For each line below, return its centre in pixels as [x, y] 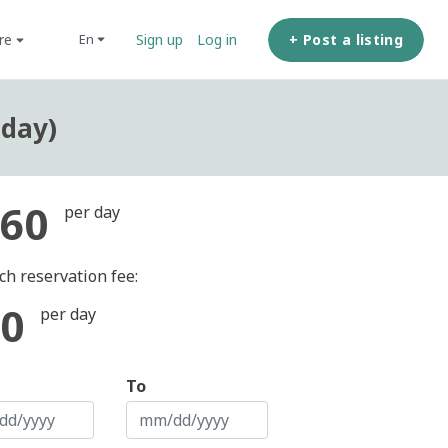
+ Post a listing [346, 39]
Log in [217, 39]
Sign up [160, 39]
